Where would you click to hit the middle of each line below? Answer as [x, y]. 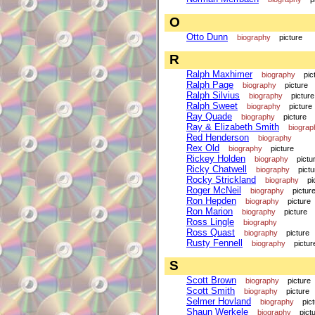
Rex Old [203, 148]
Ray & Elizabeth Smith [233, 127]
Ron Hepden [211, 200]
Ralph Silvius [213, 95]
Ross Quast [211, 232]
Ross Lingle [210, 221]
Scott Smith [211, 291]
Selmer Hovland [219, 302]
